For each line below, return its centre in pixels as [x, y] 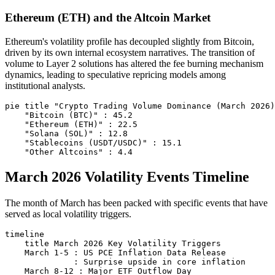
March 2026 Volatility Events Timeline [127, 176]
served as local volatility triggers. [68, 214]
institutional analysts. [45, 86]
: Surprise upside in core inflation [125, 261]
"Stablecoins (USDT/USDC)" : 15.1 [93, 143]
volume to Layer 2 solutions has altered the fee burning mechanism [134, 64]
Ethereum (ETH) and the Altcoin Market [108, 18]
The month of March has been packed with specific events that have [136, 203]
